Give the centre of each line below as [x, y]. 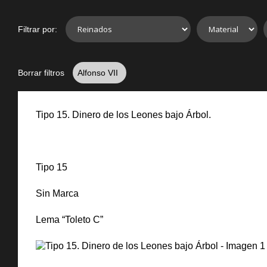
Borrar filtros [41, 73]
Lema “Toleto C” [69, 220]
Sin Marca [57, 193]
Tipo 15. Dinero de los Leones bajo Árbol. [123, 115]
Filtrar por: [38, 29]
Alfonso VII [99, 73]
